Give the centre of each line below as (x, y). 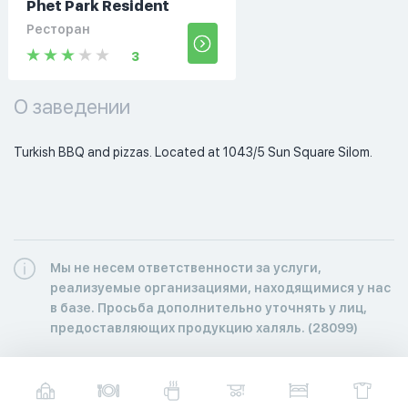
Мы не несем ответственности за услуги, (186, 267)
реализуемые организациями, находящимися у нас (220, 287)
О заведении (72, 106)
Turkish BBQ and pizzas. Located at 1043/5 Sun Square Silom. (194, 152)
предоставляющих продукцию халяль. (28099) (204, 327)
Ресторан (58, 29)
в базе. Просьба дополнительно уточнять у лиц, (209, 307)
